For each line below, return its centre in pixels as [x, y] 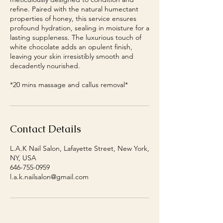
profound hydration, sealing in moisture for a [80, 28]
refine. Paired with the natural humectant [74, 9]
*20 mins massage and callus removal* [69, 85]
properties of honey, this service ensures [73, 18]
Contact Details [46, 129]
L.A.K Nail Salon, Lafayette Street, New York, [80, 148]
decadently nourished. [45, 66]
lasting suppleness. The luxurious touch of [76, 37]
